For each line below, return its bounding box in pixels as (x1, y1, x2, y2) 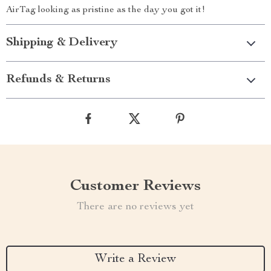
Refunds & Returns (6, 74, 111, 86)
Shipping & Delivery (6, 37, 117, 49)
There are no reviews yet (77, 201, 194, 212)
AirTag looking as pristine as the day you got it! (6, 5, 205, 15)
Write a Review (95, 253, 176, 266)
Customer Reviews (70, 178, 201, 194)
